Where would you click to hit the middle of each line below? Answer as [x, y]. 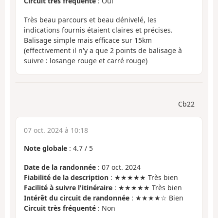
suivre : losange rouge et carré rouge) [86, 60]
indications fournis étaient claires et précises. [98, 30]
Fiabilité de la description [66, 177]
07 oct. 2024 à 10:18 [56, 130]
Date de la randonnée [60, 167]
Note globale [45, 148]
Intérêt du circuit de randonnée [77, 198]
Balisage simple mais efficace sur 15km [88, 40]
